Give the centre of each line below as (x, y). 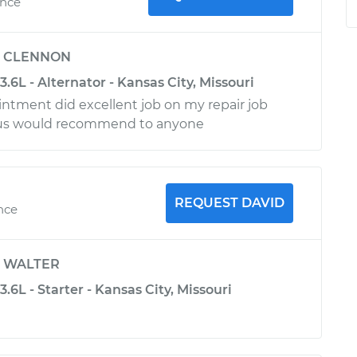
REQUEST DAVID (229, 203)
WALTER (31, 264)
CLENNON (37, 57)
